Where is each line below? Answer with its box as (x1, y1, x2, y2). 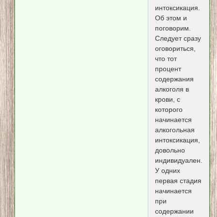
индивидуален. (155, 156, 202, 165)
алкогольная (155, 126, 195, 134)
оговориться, (155, 45, 196, 53)
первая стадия (155, 177, 201, 185)
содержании (155, 207, 194, 216)
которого (155, 106, 183, 114)
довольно (155, 146, 185, 155)
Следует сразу (155, 34, 201, 43)
